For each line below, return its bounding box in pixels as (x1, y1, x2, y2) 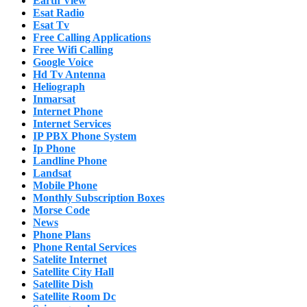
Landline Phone (33, 155, 107, 167)
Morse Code (33, 204, 90, 217)
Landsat (33, 167, 71, 180)
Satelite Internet (33, 254, 107, 266)
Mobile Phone (33, 180, 97, 192)
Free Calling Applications (33, 32, 151, 44)
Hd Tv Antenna (33, 69, 106, 81)
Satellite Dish (33, 278, 93, 291)
